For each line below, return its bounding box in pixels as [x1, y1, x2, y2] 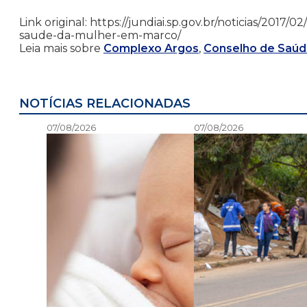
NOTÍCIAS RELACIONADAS [19, 96, 191, 112]
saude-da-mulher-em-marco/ [19, 29, 181, 42]
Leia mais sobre [19, 42, 103, 56]
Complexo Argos [103, 42, 199, 56]
